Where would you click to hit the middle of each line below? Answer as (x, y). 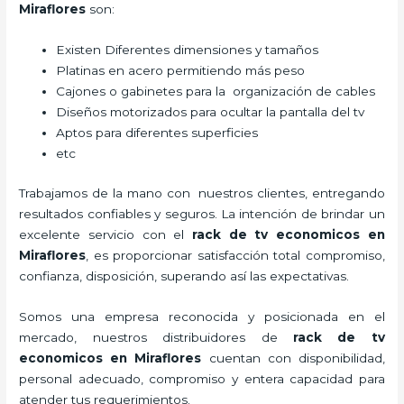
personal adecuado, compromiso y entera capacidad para (202, 378)
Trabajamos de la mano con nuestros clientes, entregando (202, 193)
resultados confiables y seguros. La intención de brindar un (202, 213)
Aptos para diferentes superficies (157, 133)
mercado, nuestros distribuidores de (156, 337)
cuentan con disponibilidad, (297, 358)
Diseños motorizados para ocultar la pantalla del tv (212, 112)
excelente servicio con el (106, 234)
